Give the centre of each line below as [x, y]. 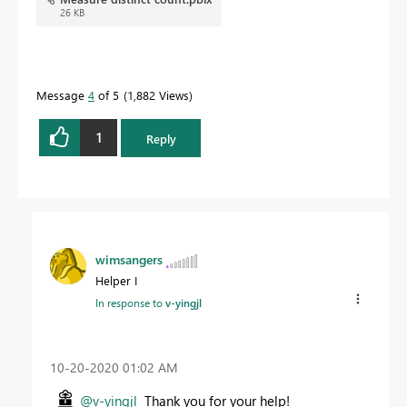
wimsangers [129, 260]
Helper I [116, 281]
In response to [130, 303]
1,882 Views [158, 94]
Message [62, 94]
